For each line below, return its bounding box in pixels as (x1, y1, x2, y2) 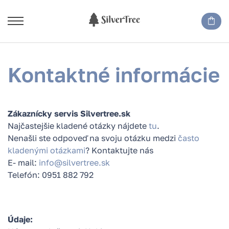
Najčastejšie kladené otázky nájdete (8, 121, 149, 131)
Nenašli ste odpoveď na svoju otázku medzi (8, 133, 178, 143)
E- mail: (8, 157, 39, 168)
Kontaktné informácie (8, 62, 220, 87)
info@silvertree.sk (39, 157, 110, 168)
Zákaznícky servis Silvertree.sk (8, 108, 130, 119)
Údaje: (8, 214, 33, 224)
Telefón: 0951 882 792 (8, 170, 94, 180)
